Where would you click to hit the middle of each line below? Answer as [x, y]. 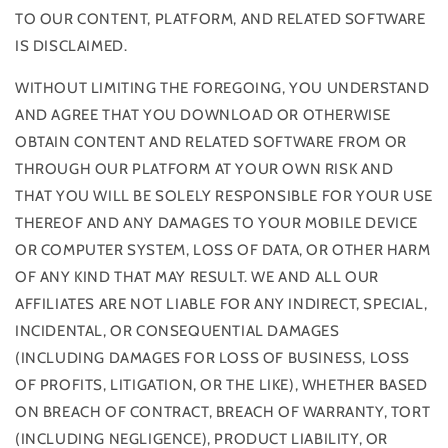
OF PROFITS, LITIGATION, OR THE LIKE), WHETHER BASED [221, 384]
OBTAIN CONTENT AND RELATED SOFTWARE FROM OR [211, 141]
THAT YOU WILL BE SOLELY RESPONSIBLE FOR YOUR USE [224, 195]
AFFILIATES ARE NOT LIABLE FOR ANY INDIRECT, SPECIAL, [221, 303]
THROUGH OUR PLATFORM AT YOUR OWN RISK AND [204, 168]
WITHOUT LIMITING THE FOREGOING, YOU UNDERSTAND [222, 87]
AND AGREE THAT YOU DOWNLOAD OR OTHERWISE [203, 114]
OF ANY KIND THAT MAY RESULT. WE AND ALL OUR [197, 276]
